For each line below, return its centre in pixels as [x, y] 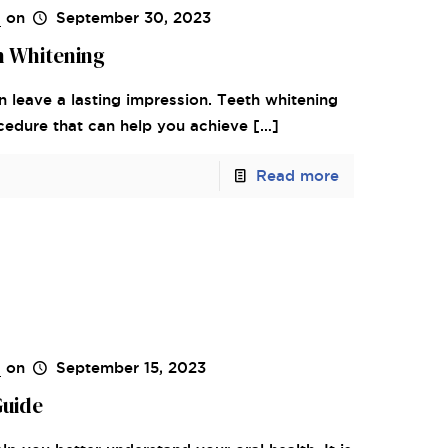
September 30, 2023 [133, 18]
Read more [298, 176]
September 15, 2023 [130, 367]
